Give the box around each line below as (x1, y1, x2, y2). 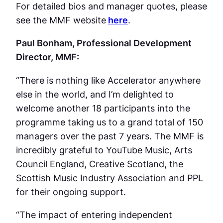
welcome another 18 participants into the (16, 102, 190, 113)
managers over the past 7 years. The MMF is (16, 130, 204, 141)
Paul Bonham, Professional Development (16, 37, 192, 49)
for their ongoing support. (16, 186, 128, 197)
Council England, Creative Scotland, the (16, 158, 183, 169)
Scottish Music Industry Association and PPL (16, 172, 203, 183)
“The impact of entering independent (16, 209, 172, 221)
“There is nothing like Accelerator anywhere (16, 74, 201, 86)
